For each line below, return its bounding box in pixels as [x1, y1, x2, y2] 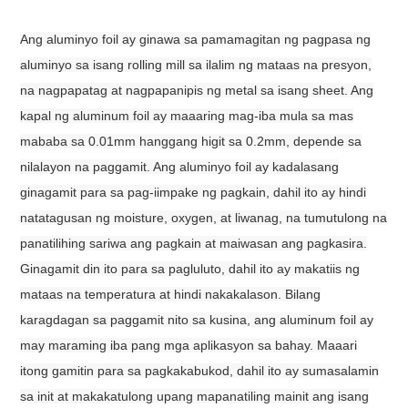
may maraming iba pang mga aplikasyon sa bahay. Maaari [20, 337, 358, 352]
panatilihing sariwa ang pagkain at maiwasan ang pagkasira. [20, 235, 368, 250]
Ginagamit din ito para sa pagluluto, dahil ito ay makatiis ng [20, 260, 361, 276]
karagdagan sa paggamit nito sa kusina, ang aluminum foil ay [20, 311, 374, 327]
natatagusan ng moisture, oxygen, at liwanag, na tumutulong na [20, 209, 388, 225]
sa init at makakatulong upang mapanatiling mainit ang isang [20, 388, 370, 403]
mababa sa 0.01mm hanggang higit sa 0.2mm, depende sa [20, 133, 362, 148]
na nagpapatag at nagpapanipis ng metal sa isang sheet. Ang [20, 82, 374, 97]
